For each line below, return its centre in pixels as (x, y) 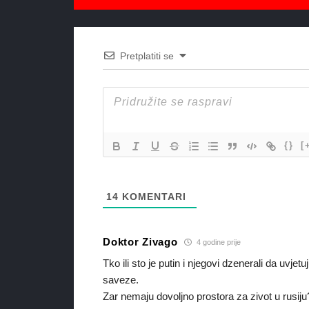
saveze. (121, 280)
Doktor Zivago (140, 241)
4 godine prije (218, 242)
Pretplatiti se (147, 56)
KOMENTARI (153, 197)
